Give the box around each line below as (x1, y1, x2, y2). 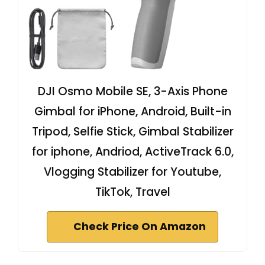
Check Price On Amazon (73, 219, 206, 234)
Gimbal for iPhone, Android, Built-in (34, 103, 231, 119)
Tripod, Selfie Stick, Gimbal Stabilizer (31, 123, 234, 140)
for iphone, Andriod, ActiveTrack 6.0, (31, 143, 234, 160)
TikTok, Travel (95, 183, 170, 200)
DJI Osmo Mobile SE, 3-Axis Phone (37, 83, 228, 99)
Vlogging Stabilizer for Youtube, (44, 163, 221, 180)
